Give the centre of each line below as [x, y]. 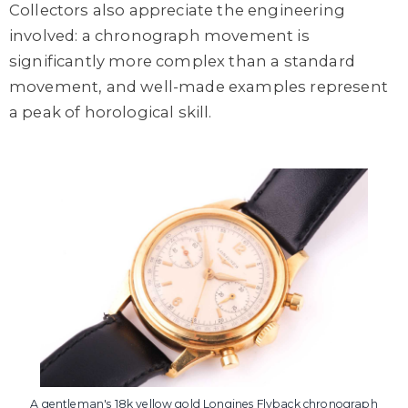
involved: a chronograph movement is [159, 35]
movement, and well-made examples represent [199, 86]
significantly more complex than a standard [182, 61]
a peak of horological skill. [111, 112]
